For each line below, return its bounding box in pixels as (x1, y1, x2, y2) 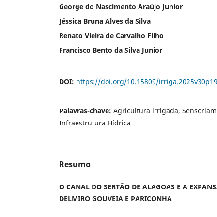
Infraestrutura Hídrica (59, 118, 131, 127)
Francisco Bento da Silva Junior (59, 45, 162, 55)
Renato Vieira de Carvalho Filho (59, 31, 164, 40)
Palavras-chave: (59, 106, 113, 115)
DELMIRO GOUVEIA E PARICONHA (59, 193, 172, 203)
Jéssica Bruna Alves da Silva (59, 16, 151, 26)
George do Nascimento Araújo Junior (59, 1, 183, 11)
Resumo (59, 158, 91, 170)
